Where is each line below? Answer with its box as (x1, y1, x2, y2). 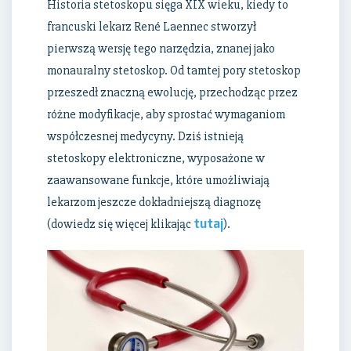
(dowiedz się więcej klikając (47, 216, 194, 233)
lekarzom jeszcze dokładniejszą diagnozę (47, 194, 261, 211)
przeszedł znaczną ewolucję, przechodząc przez (47, 85, 298, 101)
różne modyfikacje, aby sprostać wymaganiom (47, 107, 285, 123)
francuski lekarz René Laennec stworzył (47, 19, 256, 35)
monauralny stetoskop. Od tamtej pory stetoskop (47, 63, 301, 79)
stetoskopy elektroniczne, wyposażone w (47, 150, 265, 167)
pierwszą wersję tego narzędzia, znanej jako (47, 41, 275, 57)
